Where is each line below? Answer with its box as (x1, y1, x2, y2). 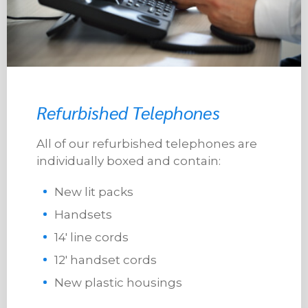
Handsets (54, 208, 112, 222)
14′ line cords (54, 230, 129, 245)
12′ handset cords (54, 253, 157, 267)
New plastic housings (54, 276, 182, 290)
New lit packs (54, 185, 133, 199)
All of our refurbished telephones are (36, 137, 257, 151)
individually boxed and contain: (36, 154, 221, 168)
